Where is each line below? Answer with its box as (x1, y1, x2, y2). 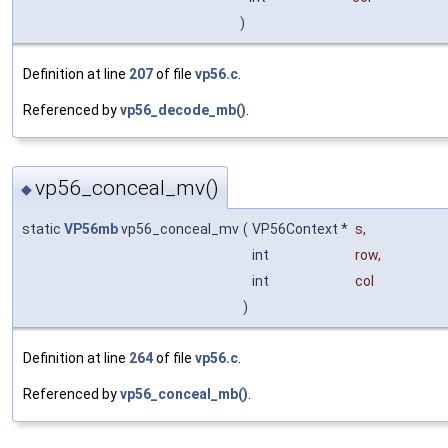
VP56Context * (252, 220, 351, 237)
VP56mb (64, 220, 118, 237)
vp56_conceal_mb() (120, 385, 248, 402)
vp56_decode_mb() (120, 102, 246, 119)
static (22, 220, 64, 237)
